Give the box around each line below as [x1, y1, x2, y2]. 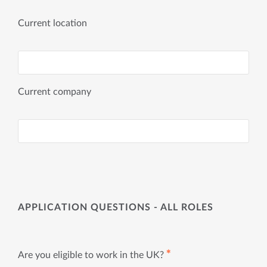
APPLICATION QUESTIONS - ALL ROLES [18, 203, 213, 212]
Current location [18, 18, 87, 28]
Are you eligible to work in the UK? [18, 250, 164, 260]
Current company [18, 86, 91, 97]
